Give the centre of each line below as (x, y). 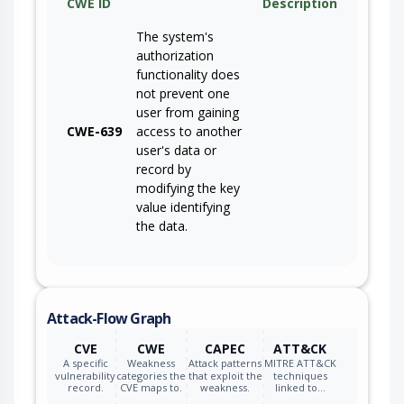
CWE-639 (94, 132)
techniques (300, 375)
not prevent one (183, 94)
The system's (175, 37)
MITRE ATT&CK (300, 363)
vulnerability (86, 375)
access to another (189, 132)
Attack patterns (225, 363)
